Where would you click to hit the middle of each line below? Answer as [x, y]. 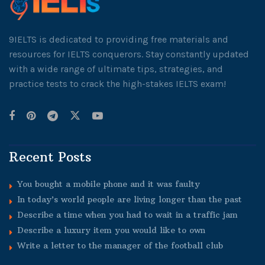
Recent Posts [50, 156]
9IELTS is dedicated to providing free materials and [119, 39]
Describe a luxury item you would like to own [111, 230]
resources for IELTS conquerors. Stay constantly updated [129, 54]
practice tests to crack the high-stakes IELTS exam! [117, 83]
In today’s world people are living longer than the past [130, 199]
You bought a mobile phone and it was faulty [109, 184]
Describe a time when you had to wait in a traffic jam [127, 214]
